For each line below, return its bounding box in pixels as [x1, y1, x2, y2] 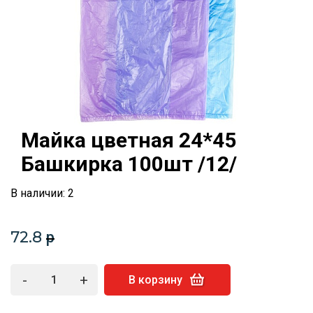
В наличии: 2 [10, 187, 74, 200]
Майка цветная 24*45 [21, 128, 236, 152]
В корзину [129, 272, 182, 286]
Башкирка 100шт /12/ [21, 152, 237, 176]
